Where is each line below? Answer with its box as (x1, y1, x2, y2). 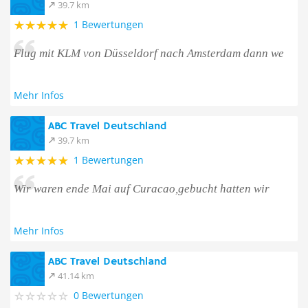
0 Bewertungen (74, 289, 144, 302)
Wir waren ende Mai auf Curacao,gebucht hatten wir (14, 182, 269, 195)
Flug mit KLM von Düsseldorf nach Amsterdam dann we (14, 47, 284, 60)
